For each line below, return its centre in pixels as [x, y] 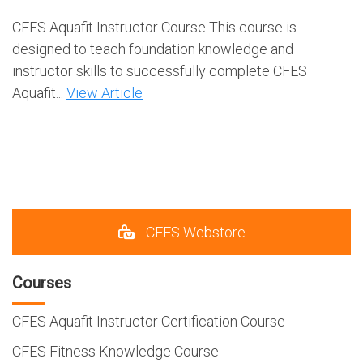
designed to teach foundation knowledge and [153, 49]
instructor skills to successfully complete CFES [160, 70]
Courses [42, 282]
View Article [105, 92]
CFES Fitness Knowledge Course [115, 351]
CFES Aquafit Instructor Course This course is [154, 27]
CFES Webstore [194, 232]
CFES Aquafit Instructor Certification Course [149, 321]
